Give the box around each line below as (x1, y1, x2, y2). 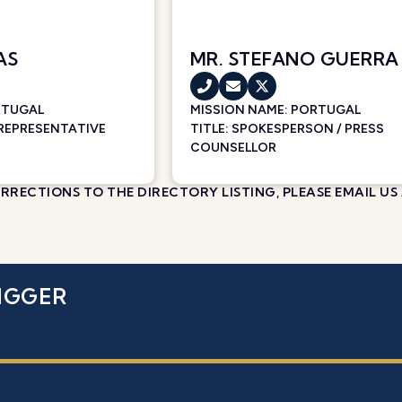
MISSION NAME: (189, 102, 291, 118)
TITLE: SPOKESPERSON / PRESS (189, 121, 384, 137)
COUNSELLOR (189, 140, 276, 156)
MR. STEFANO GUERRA (189, 48, 399, 71)
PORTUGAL (290, 102, 361, 118)
